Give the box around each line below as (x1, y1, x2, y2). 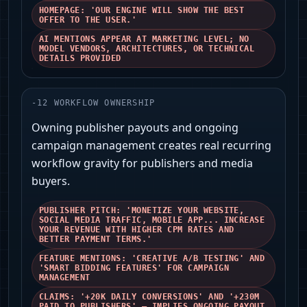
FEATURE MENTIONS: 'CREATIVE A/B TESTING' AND (39, 254, 265, 264)
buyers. (32, 173, 70, 189)
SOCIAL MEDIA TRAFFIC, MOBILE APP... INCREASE (39, 215, 265, 225)
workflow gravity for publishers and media (32, 156, 253, 171)
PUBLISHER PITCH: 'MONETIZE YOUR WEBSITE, (39, 206, 245, 216)
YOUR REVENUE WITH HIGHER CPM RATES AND (39, 225, 234, 235)
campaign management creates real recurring (32, 138, 271, 153)
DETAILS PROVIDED (39, 53, 121, 64)
